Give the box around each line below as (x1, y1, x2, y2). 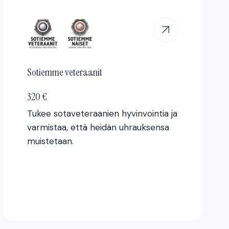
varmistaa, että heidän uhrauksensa (27, 121, 170, 133)
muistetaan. (27, 135, 74, 147)
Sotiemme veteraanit (27, 65, 103, 79)
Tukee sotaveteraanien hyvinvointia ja (27, 107, 178, 119)
